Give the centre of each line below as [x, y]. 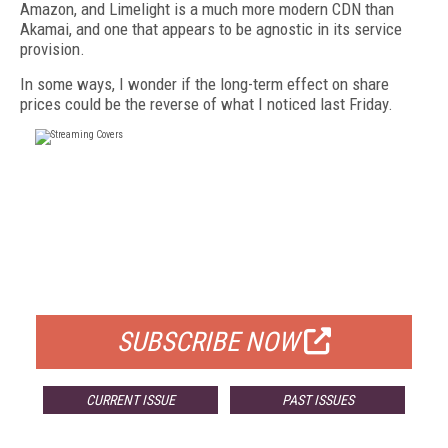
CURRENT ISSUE [130, 400]
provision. [52, 49]
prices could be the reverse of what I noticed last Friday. [206, 104]
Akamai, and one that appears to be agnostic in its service [211, 29]
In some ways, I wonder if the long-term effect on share [204, 84]
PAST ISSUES [317, 400]
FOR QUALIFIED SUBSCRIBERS [224, 290]
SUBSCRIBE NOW [208, 342]
